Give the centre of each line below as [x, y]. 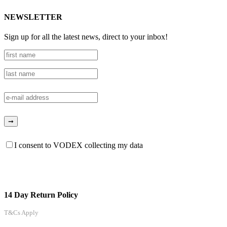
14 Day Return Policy [41, 195]
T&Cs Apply [21, 213]
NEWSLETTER [33, 17]
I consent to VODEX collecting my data [79, 145]
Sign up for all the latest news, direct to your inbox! [86, 37]
